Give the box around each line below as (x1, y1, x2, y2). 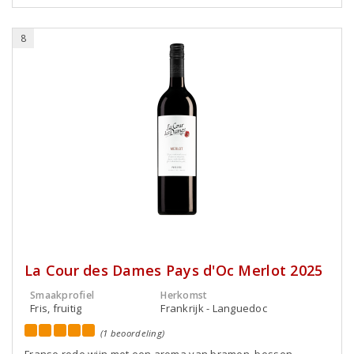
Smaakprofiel (30, 288, 95, 302)
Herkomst (160, 288, 208, 302)
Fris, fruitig (30, 301, 82, 315)
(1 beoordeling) (100, 327, 165, 339)
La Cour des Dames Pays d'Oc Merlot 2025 (24, 261, 323, 280)
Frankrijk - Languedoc (160, 301, 268, 315)
